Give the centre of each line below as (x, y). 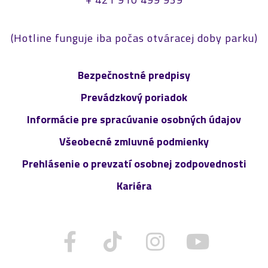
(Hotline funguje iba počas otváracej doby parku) (134, 38)
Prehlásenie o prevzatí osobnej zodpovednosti (134, 163)
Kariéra (134, 185)
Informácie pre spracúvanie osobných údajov (134, 119)
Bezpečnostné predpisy (134, 75)
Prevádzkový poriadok (134, 97)
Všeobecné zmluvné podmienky (134, 141)
